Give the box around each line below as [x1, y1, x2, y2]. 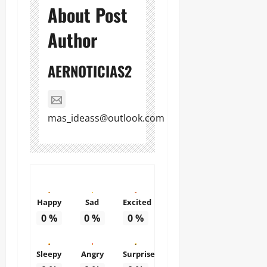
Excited [123, 197, 152, 208]
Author [48, 26, 97, 53]
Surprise [123, 248, 156, 259]
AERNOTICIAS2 [48, 60, 132, 82]
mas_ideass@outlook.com [48, 111, 164, 125]
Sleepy [36, 248, 62, 259]
